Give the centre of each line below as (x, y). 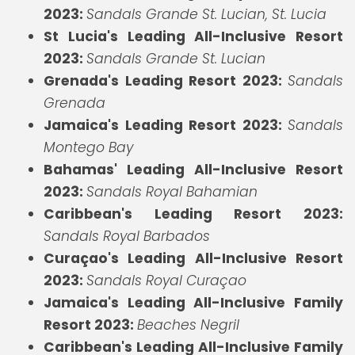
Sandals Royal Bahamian (176, 191)
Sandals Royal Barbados (127, 236)
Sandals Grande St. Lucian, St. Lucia (214, 14)
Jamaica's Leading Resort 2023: (166, 125)
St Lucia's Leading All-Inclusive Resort (193, 36)
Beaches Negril (192, 324)
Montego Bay (90, 147)
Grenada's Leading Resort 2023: (166, 80)
